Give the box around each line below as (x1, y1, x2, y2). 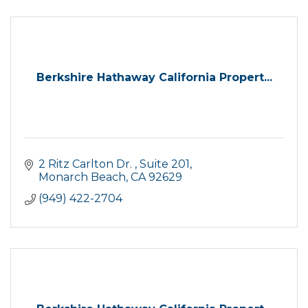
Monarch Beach (38, 170, 126, 184)
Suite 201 (140, 157, 190, 170)
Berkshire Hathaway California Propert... (36, 71, 272, 84)
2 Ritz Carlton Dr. (38, 157, 135, 170)
